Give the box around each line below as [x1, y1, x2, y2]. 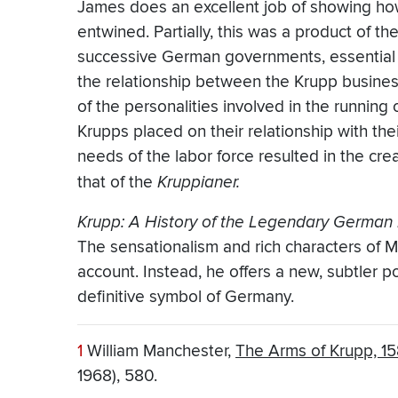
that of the [77, 172, 157, 194]
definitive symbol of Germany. [77, 287, 294, 308]
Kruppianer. [157, 172, 240, 193]
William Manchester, [83, 341, 235, 362]
